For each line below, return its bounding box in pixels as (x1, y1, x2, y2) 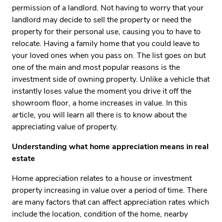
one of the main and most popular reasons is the (12, 62, 180, 73)
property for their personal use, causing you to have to (12, 26, 201, 37)
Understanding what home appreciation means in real (12, 141, 209, 152)
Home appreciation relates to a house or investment (12, 173, 192, 184)
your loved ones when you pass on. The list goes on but (12, 50, 206, 61)
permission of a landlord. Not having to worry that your (12, 2, 204, 13)
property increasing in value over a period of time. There (12, 185, 207, 196)
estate (12, 153, 35, 164)
